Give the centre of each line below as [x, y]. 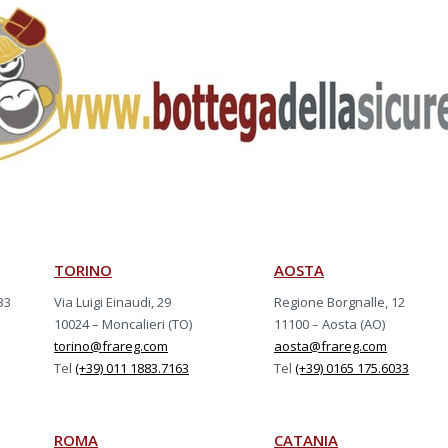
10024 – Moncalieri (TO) [123, 324]
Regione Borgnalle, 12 [339, 302]
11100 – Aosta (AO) [329, 324]
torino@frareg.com [111, 346]
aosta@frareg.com [330, 346]
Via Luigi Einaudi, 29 [112, 302]
